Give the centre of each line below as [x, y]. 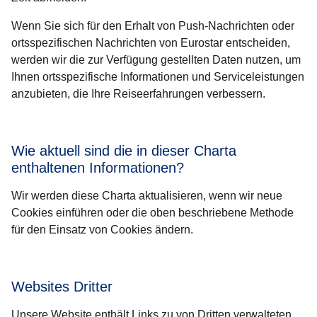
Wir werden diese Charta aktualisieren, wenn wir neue [147, 196]
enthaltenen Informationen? [98, 168]
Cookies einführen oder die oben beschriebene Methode [152, 213]
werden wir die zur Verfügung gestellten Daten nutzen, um [156, 60]
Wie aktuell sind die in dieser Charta [124, 151]
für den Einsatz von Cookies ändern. [102, 230]
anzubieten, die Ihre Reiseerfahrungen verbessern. [138, 94]
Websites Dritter [62, 287]
